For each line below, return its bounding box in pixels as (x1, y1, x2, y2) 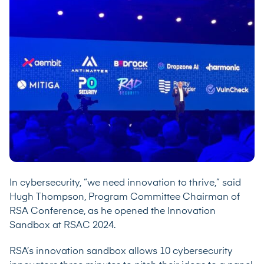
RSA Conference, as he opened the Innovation (9, 206, 216, 216)
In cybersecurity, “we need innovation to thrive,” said (9, 178, 241, 188)
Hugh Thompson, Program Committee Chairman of (9, 192, 240, 202)
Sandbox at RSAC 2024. (9, 220, 118, 230)
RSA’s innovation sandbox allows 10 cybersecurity (9, 246, 233, 256)
